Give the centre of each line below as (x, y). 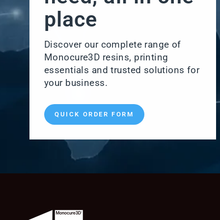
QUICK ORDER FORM (94, 114)
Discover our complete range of (113, 45)
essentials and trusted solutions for (122, 70)
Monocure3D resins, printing (106, 57)
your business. (76, 83)
